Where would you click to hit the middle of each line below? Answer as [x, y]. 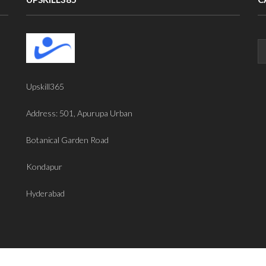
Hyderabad [45, 193]
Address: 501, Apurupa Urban [79, 113]
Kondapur [44, 166]
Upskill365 [45, 86]
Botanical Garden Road [67, 140]
